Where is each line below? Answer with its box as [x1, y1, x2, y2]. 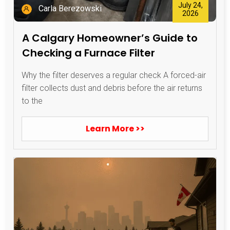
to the [22, 95, 43, 106]
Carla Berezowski [39, 4, 102, 14]
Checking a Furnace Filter [22, 45, 155, 60]
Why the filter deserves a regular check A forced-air [22, 70, 206, 80]
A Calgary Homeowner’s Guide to [22, 30, 198, 45]
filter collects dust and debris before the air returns [22, 83, 202, 93]
